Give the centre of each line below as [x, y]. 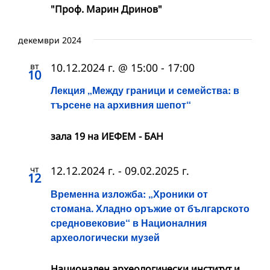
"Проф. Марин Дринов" [106, 9]
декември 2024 [50, 40]
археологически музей [105, 237]
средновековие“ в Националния [129, 222]
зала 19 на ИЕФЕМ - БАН [107, 137]
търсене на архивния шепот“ [121, 105]
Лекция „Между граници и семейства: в [145, 90]
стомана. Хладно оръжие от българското [150, 208]
